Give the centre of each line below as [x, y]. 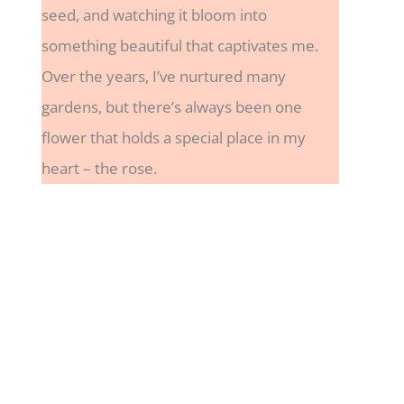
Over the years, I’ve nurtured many [164, 77]
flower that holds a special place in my [174, 138]
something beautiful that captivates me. [180, 46]
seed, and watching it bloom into [154, 15]
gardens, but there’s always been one [172, 107]
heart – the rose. [99, 169]
